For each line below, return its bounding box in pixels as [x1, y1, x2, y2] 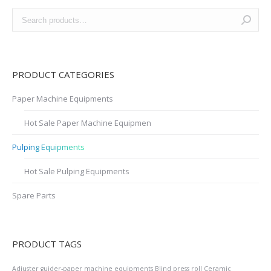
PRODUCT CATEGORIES [12, 68, 114, 81]
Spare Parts [12, 190, 56, 201]
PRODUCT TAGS [12, 238, 82, 250]
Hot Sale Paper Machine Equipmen [24, 117, 151, 129]
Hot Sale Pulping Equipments [24, 166, 129, 177]
